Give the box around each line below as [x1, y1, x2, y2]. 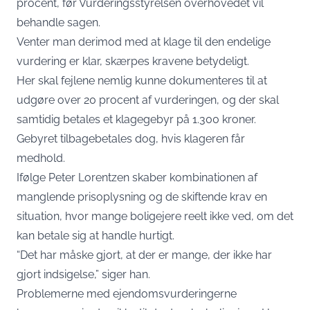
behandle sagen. [17, 16, 100, 29]
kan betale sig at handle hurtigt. [17, 229, 174, 242]
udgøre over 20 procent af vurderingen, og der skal [17, 93, 279, 107]
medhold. [17, 152, 65, 165]
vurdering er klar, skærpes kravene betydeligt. [17, 55, 249, 68]
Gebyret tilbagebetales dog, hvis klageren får [17, 132, 245, 145]
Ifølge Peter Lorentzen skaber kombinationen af [17, 171, 257, 184]
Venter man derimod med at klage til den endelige [17, 35, 271, 48]
